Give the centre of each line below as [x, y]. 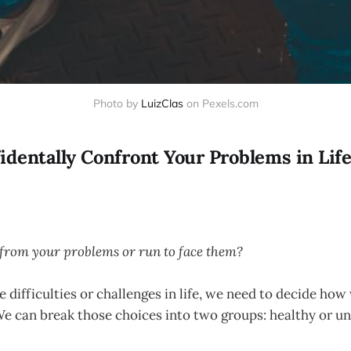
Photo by [117, 103]
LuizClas [162, 103]
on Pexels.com [221, 103]
